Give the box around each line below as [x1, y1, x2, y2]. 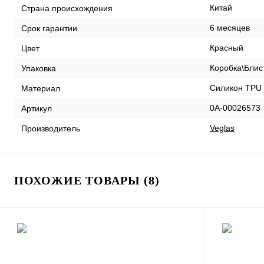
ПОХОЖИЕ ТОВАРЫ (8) [14, 174, 160, 187]
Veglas [210, 123, 235, 133]
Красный [210, 43, 243, 52]
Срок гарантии [21, 23, 77, 33]
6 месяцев [210, 23, 250, 32]
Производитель [21, 123, 80, 133]
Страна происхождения [21, 3, 113, 13]
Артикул [21, 103, 52, 113]
